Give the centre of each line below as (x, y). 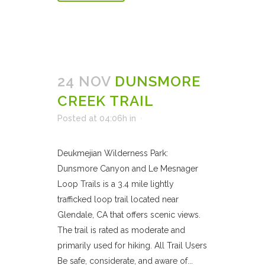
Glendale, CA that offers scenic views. (129, 215)
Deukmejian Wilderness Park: (113, 153)
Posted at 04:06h (92, 118)
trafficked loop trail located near (118, 199)
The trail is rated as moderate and (121, 230)
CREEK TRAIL (106, 101)
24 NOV (84, 81)
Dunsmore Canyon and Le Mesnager (128, 169)
